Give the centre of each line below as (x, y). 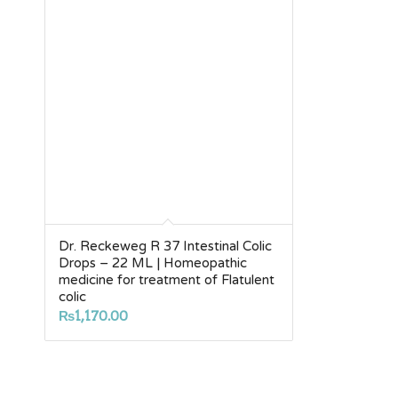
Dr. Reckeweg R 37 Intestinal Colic (165, 246)
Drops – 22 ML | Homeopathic (153, 263)
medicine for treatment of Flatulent (167, 279)
